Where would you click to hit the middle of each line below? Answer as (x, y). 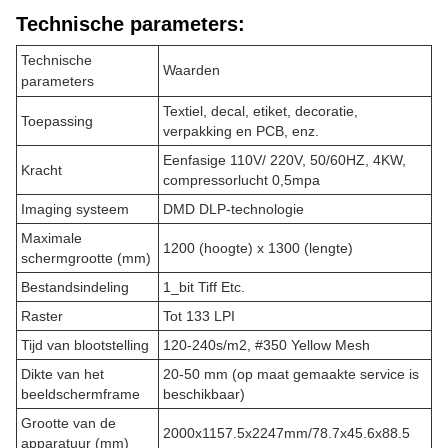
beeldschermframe (80, 394)
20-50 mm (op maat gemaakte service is (291, 374)
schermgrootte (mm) (86, 258)
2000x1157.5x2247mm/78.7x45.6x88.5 (286, 433)
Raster (42, 316)
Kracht (41, 170)
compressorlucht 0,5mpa (241, 180)
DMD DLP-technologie (233, 209)
